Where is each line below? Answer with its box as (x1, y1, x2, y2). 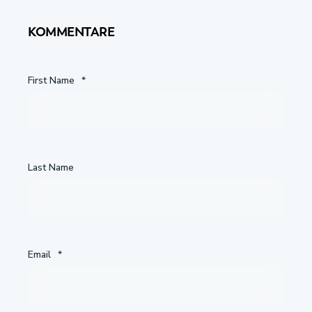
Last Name (28, 160, 74, 174)
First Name (28, 73, 75, 87)
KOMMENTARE (28, 23, 114, 40)
